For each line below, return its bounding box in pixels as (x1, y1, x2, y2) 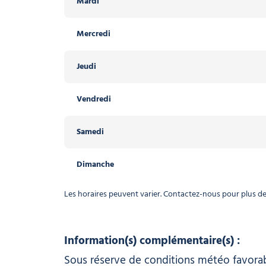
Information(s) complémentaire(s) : (64, 232, 240, 250)
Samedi (76, 125, 104, 139)
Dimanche (76, 157, 114, 172)
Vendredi (76, 92, 111, 106)
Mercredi (76, 27, 110, 41)
